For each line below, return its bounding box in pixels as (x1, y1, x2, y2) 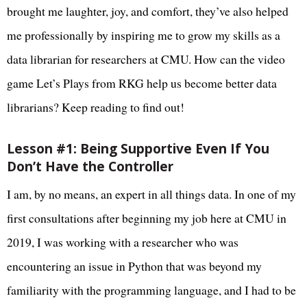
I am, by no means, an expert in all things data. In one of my (7, 186, 296, 203)
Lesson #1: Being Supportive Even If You (7, 139, 269, 158)
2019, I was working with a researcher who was (7, 234, 238, 251)
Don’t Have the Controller (7, 157, 173, 176)
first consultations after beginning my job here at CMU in (7, 210, 286, 227)
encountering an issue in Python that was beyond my (7, 258, 262, 275)
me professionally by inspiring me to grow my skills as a (7, 27, 280, 44)
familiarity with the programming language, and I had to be (7, 282, 296, 299)
